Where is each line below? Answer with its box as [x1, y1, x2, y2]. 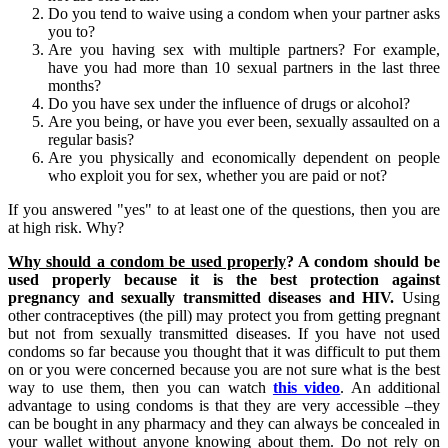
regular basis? [48, 131, 134, 149]
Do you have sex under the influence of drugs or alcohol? [48, 95, 410, 113]
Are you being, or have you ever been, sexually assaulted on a [48, 113, 440, 131]
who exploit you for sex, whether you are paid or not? [48, 167, 387, 185]
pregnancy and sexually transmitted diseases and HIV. [8, 289, 395, 307]
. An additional [340, 379, 441, 397]
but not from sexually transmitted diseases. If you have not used [8, 325, 440, 343]
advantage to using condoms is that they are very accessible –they [8, 397, 440, 415]
